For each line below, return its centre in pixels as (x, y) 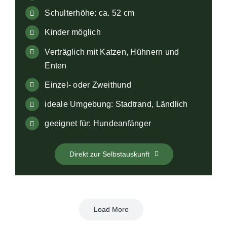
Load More (111, 209)
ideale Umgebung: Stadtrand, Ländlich (116, 104)
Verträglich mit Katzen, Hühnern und (112, 52)
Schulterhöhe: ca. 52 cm (90, 13)
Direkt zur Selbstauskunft (110, 154)
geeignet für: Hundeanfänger (98, 124)
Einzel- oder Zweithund (88, 85)
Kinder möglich (73, 32)
